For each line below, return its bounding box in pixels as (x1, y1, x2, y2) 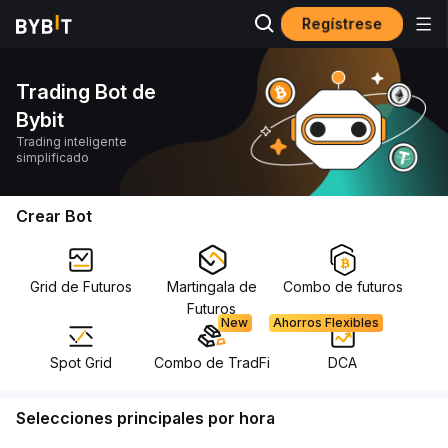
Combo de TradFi (153, 354, 270, 371)
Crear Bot (16, 206, 92, 226)
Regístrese (301, 14, 383, 33)
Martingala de (166, 278, 257, 295)
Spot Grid (50, 354, 113, 371)
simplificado (16, 150, 89, 165)
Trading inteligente (16, 134, 127, 149)
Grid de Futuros (30, 278, 133, 295)
